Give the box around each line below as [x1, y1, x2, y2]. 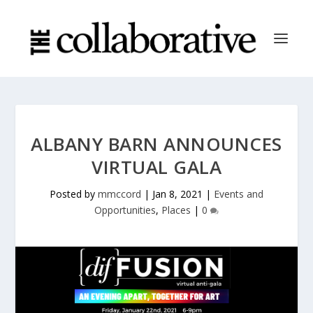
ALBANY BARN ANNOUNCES [31, 131, 282, 156]
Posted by [50, 187, 98, 201]
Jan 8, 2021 [152, 187, 203, 201]
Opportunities [94, 203, 156, 217]
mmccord [98, 187, 141, 201]
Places [161, 203, 191, 217]
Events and [214, 187, 263, 201]
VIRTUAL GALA [92, 154, 221, 180]
